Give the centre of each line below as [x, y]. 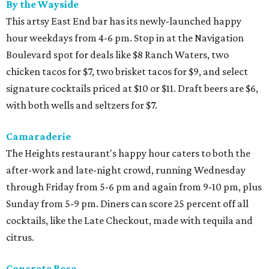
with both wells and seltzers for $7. [82, 105]
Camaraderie [38, 137]
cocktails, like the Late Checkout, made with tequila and [129, 221]
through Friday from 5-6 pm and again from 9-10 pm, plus [134, 187]
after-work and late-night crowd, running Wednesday [126, 170]
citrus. [20, 237]
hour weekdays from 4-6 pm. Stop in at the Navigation [125, 38]
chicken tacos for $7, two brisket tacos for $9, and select [127, 72]
